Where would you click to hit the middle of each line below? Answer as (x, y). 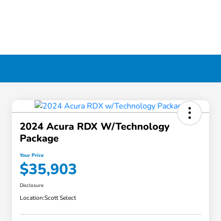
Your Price (32, 156)
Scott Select (60, 198)
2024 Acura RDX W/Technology (95, 127)
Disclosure (32, 186)
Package (39, 139)
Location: (32, 198)
